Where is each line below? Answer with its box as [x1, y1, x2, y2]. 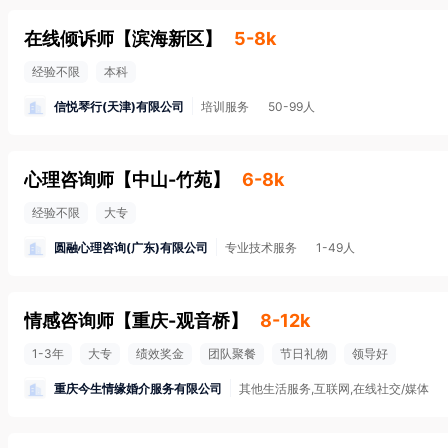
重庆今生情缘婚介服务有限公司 [54, 380, 222, 396]
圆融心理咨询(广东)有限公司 [54, 239, 208, 255]
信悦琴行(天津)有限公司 [54, 98, 184, 114]
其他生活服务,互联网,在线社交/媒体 [239, 381, 429, 396]
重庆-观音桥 [132, 310, 230, 331]
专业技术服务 [225, 240, 297, 255]
